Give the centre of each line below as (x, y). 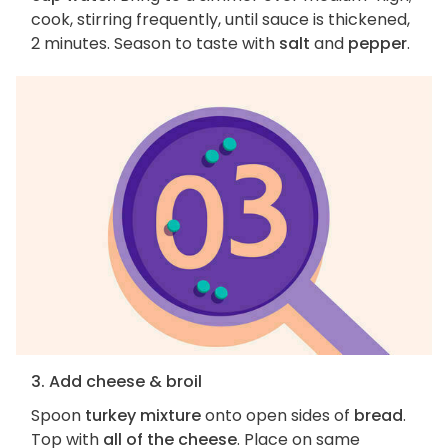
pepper (377, 43)
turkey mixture (143, 416)
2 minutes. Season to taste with (155, 43)
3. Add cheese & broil (116, 382)
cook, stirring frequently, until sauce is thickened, (220, 19)
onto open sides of (277, 416)
